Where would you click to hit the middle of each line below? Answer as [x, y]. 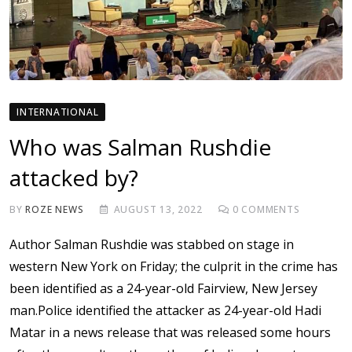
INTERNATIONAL [58, 112]
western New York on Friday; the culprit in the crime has [174, 267]
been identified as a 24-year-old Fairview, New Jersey [163, 289]
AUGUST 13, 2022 [158, 210]
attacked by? [74, 178]
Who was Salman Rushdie [140, 147]
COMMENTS [269, 210]
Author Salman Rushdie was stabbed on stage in [152, 245]
